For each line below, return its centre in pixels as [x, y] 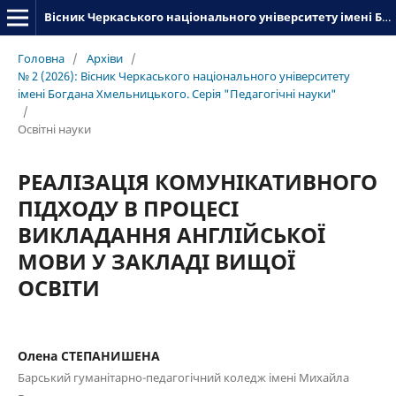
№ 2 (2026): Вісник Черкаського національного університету [183, 76]
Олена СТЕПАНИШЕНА [88, 355]
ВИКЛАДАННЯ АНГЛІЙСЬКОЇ [171, 234]
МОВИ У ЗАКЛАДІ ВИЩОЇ [156, 261]
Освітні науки [54, 129]
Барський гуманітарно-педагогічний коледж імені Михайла [183, 377]
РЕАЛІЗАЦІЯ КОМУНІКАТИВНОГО [197, 181]
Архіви [104, 58]
